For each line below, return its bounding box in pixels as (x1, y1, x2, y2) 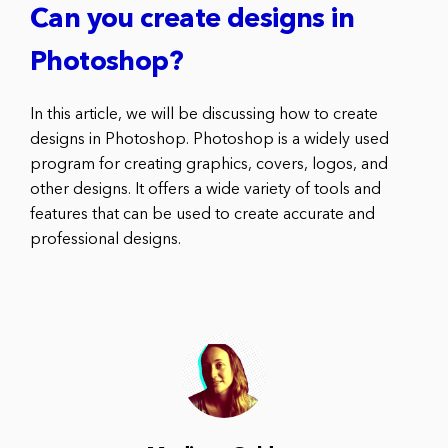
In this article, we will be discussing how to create (30, 107, 378, 124)
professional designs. (30, 232, 181, 249)
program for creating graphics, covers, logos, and (30, 157, 388, 174)
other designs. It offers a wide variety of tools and (30, 182, 381, 199)
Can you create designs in (30, 7, 354, 35)
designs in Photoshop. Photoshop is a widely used (30, 132, 389, 149)
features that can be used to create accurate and (30, 207, 375, 224)
